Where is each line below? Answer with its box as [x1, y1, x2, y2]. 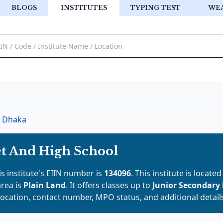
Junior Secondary [152, 180, 220, 191]
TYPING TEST [130, 4, 181, 11]
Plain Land [23, 180, 66, 191]
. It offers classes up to [66, 180, 152, 191]
